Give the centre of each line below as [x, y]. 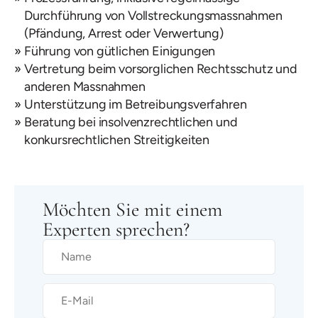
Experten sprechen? [116, 229]
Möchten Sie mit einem [132, 209]
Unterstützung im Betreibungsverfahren [136, 104]
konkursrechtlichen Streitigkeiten [117, 139]
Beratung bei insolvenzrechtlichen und [131, 122]
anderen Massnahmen [85, 86]
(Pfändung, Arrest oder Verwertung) [124, 33]
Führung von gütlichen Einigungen [120, 51]
